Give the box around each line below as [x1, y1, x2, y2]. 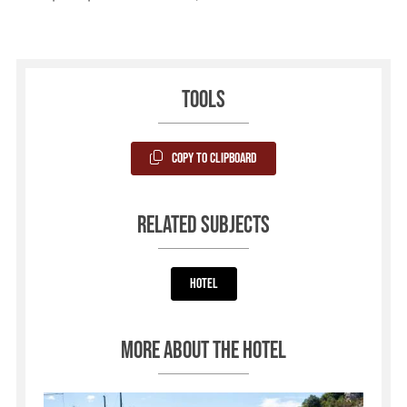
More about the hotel [121, 337, 286, 365]
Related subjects [137, 212, 270, 240]
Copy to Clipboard [172, 150, 257, 167]
